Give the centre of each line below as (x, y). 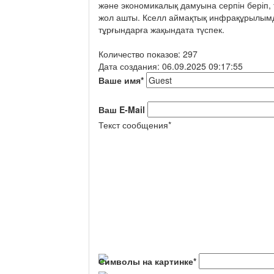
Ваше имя (120, 80)
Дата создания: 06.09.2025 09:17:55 (171, 66)
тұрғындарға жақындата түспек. (161, 29)
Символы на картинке (146, 261)
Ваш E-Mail (122, 109)
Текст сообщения (133, 124)
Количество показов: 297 (148, 54)
